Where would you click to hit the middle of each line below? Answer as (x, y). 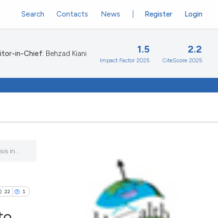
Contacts (73, 14)
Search (33, 14)
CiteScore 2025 (182, 61)
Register (159, 14)
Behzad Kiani (65, 54)
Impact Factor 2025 (125, 61)
